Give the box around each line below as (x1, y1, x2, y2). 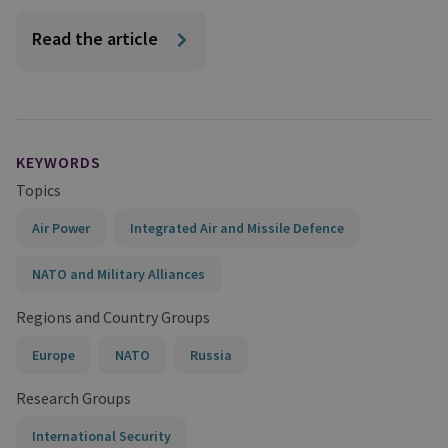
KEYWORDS (16, 152, 101, 172)
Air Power (32, 219, 90, 237)
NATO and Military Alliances (32, 265, 205, 283)
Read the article (32, 27, 158, 50)
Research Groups (16, 388, 131, 408)
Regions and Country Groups (16, 307, 210, 327)
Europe (32, 346, 75, 364)
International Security (32, 427, 171, 445)
